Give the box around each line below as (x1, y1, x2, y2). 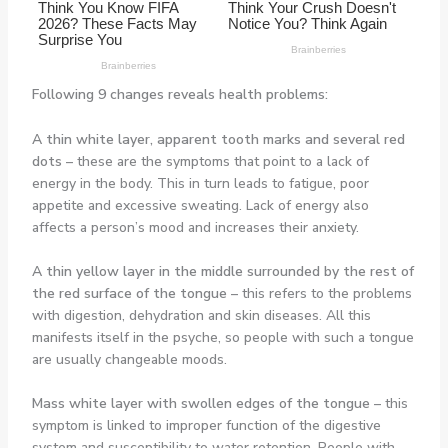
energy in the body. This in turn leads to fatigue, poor (31, 173, 369, 193)
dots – (31, 151, 77, 171)
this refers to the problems (237, 283, 412, 303)
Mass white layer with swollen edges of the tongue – (31, 394, 385, 414)
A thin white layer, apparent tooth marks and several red (31, 129, 405, 149)
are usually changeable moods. (31, 349, 227, 369)
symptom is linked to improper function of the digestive (31, 416, 381, 436)
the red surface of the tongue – (31, 283, 238, 303)
